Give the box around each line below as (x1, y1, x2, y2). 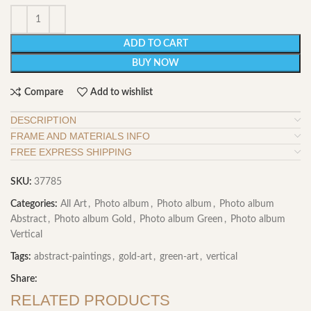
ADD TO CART (123, 39, 188, 49)
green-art (160, 252, 199, 262)
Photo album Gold (54, 215, 132, 225)
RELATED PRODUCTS (10, 292, 170, 310)
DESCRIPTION (10, 115, 76, 126)
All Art (60, 199, 87, 210)
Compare (24, 87, 63, 97)
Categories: (10, 199, 58, 210)
